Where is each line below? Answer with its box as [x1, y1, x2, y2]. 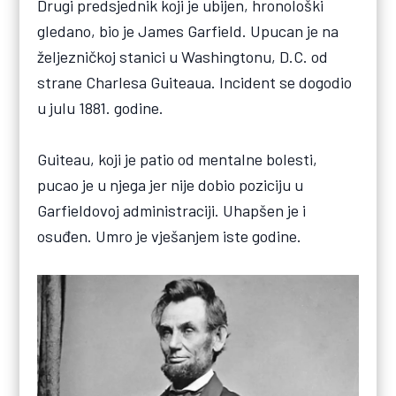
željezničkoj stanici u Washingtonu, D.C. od [37, 47, 329, 67]
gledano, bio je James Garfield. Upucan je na [37, 21, 339, 42]
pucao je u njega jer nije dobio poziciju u [37, 175, 304, 195]
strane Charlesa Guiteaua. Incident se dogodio [37, 72, 353, 93]
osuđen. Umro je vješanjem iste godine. [37, 226, 302, 247]
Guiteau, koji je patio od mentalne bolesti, [37, 149, 318, 170]
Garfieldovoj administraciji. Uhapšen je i [37, 201, 307, 221]
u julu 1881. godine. [37, 98, 164, 118]
